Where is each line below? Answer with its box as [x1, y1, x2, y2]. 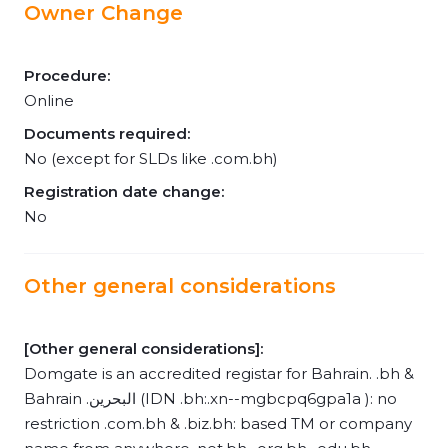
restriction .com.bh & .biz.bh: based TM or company [24, 414, 412, 433]
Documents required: [24, 124, 190, 143]
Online [24, 91, 74, 110]
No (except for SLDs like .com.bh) [24, 149, 278, 168]
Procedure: [24, 66, 110, 85]
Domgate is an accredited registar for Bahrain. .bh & [24, 364, 414, 383]
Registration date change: [24, 182, 224, 201]
